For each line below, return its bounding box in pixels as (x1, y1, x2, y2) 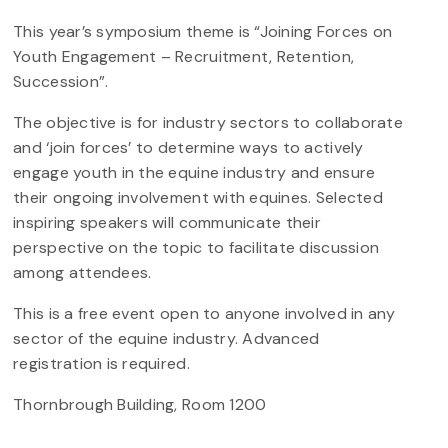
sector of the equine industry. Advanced (13, 327, 320, 349)
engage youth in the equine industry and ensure (13, 161, 376, 183)
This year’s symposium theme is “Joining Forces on (13, 20, 393, 42)
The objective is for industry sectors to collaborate (13, 111, 403, 133)
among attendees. (13, 261, 152, 283)
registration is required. (13, 352, 190, 374)
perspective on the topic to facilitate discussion (13, 236, 380, 258)
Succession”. (13, 70, 109, 92)
